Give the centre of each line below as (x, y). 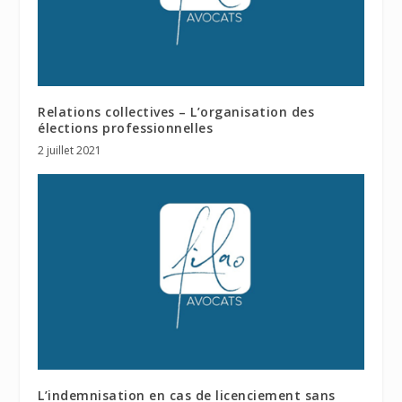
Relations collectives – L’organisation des (176, 112)
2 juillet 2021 (70, 151)
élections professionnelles (126, 128)
